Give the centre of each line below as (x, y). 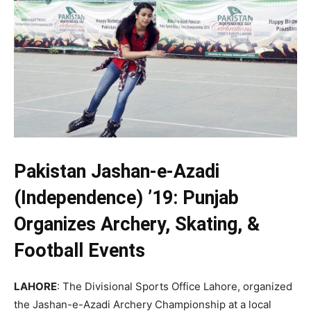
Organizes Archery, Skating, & (137, 224)
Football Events (79, 250)
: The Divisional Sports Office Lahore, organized (175, 286)
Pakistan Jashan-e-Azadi (117, 171)
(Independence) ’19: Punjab (126, 197)
